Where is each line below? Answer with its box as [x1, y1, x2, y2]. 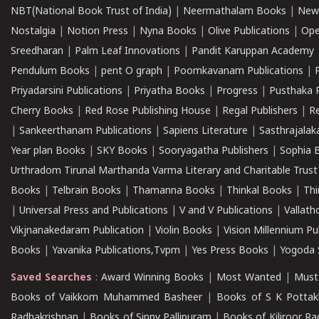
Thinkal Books [226, 185, 292, 197]
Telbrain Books [52, 185, 121, 197]
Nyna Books [140, 26, 197, 38]
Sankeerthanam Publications [19, 125, 152, 137]
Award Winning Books [101, 272, 204, 284]
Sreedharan [11, 46, 63, 58]
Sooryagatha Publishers [159, 145, 268, 157]
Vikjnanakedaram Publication [11, 225, 144, 237]
